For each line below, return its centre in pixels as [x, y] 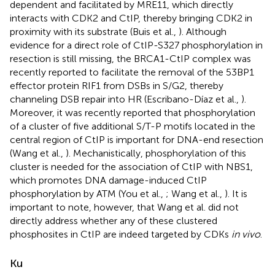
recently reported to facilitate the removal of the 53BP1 [132, 72]
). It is [236, 193]
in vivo [246, 234]
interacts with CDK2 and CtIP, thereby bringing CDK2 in [131, 18]
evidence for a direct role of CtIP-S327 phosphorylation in [136, 45]
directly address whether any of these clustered [114, 220]
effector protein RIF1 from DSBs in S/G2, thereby [117, 85]
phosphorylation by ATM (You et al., [88, 193]
